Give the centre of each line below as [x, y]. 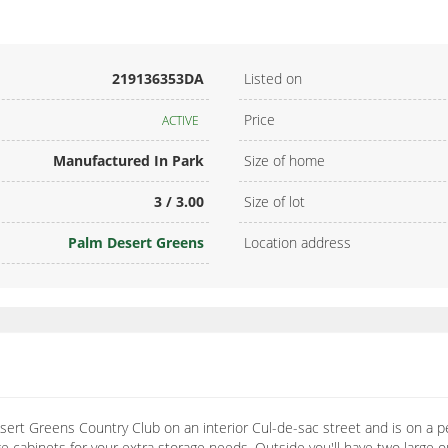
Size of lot [274, 202]
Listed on [273, 79]
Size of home [284, 161]
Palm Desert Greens [136, 243]
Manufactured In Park [128, 161]
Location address [297, 243]
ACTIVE [180, 121]
